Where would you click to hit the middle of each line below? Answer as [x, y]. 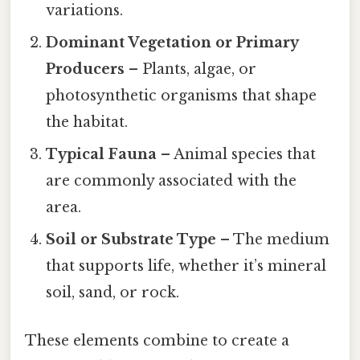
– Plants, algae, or [191, 70]
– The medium [273, 240]
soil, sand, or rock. [113, 293]
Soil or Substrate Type [131, 240]
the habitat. [87, 123]
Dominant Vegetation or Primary [172, 43]
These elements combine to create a [157, 340]
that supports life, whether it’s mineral [186, 266]
